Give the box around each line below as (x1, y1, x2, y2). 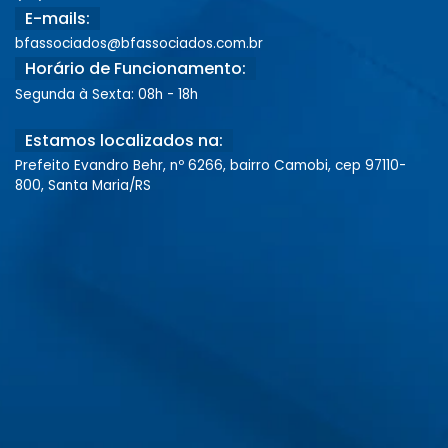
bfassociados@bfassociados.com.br (15, 34, 263, 54)
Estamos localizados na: (25, 128, 223, 152)
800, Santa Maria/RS (15, 175, 151, 195)
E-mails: (25, 7, 90, 31)
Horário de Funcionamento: (25, 57, 246, 81)
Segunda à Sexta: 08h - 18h (15, 84, 198, 104)
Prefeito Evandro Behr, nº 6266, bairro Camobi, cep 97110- (15, 155, 406, 175)
